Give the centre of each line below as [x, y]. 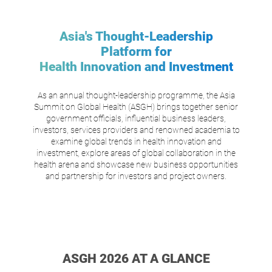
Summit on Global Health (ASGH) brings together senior [136, 107]
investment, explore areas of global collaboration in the [136, 153]
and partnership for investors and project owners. [136, 176]
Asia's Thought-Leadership [136, 36]
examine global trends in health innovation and [136, 141]
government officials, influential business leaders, [136, 118]
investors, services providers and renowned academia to [136, 130]
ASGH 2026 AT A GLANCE [136, 258]
